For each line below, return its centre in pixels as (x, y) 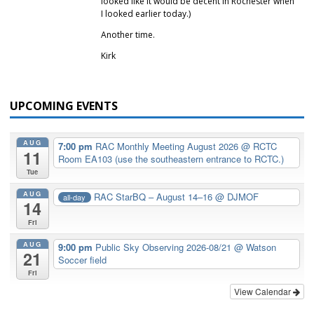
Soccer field (82, 260)
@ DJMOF (237, 197)
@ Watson (255, 247)
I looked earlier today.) (146, 13)
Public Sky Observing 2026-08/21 (164, 247)
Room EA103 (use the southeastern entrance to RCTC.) (171, 159)
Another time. (128, 34)
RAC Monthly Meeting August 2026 (168, 146)
